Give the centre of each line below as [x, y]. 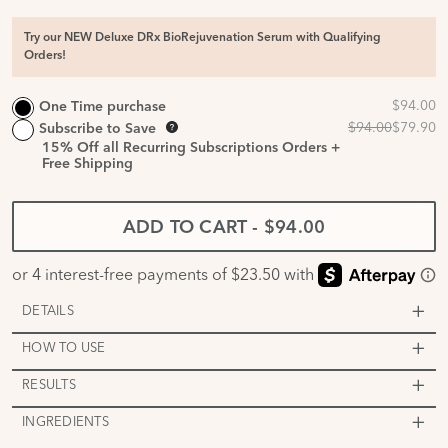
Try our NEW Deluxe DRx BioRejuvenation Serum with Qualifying [202, 37]
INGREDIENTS [65, 420]
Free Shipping [88, 164]
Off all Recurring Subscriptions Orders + [209, 148]
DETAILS [48, 309]
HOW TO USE [64, 346]
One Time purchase [102, 107]
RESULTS [49, 383]
